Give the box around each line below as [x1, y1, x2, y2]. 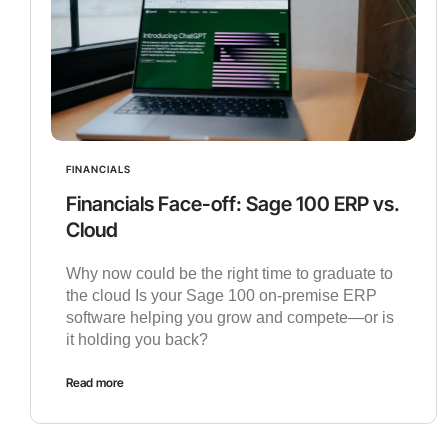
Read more [66, 374, 124, 390]
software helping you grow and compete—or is [66, 308, 394, 326]
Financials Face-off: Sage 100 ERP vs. [66, 191, 400, 216]
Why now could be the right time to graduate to [66, 264, 393, 282]
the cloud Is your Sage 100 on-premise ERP [66, 286, 377, 304]
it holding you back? [66, 330, 208, 348]
